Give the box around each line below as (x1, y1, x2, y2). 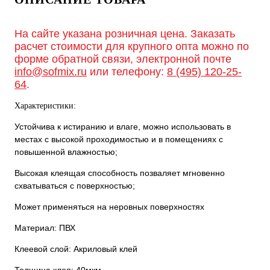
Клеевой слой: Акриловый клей (14, 243, 137, 254)
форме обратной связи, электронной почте (14, 52, 231, 65)
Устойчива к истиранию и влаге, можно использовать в (14, 121, 231, 131)
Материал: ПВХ (14, 222, 75, 233)
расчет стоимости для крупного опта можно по (14, 40, 249, 52)
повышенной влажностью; (14, 146, 118, 157)
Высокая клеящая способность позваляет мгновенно (14, 168, 225, 178)
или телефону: (87, 65, 167, 78)
